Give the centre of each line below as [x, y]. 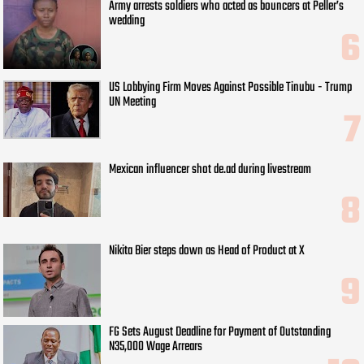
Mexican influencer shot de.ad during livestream [210, 169]
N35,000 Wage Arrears [156, 347]
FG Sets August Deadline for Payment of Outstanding [220, 332]
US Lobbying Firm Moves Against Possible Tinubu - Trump [231, 88]
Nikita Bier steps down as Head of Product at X [207, 251]
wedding [127, 22]
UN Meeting [133, 103]
